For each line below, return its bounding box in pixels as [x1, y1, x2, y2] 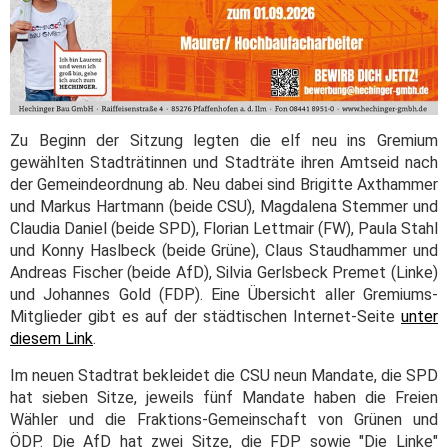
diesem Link [10, 329, 93, 349]
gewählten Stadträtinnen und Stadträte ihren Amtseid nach [10, 153, 438, 173]
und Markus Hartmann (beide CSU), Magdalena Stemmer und [10, 197, 438, 217]
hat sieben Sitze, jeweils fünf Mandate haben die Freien [10, 388, 438, 408]
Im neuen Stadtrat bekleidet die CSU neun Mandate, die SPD [10, 366, 438, 386]
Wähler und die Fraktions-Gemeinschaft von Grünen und [10, 410, 438, 430]
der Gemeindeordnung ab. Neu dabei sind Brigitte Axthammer [10, 175, 438, 195]
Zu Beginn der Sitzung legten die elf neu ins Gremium [10, 131, 438, 151]
